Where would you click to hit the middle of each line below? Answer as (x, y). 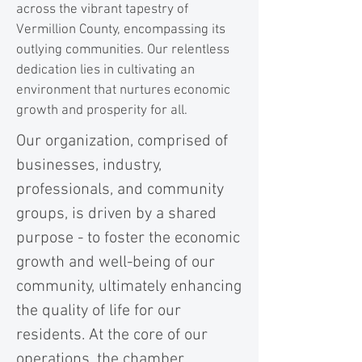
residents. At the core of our (112, 335)
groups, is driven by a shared (116, 214)
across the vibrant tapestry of (102, 10)
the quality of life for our (99, 311)
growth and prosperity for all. (102, 111)
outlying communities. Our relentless (123, 50)
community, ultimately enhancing (129, 287)
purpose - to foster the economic (128, 238)
